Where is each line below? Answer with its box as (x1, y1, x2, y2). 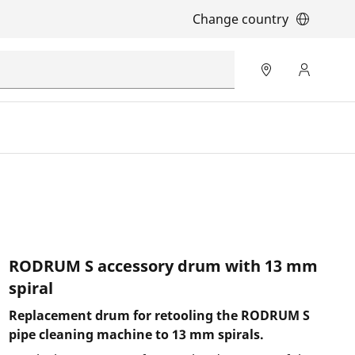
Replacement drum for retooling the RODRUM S (8, 307, 310, 324)
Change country (193, 10, 288, 28)
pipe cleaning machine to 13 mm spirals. (8, 326, 264, 343)
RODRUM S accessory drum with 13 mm (8, 255, 318, 277)
